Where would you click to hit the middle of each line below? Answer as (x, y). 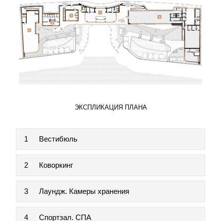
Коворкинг (56, 165)
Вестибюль (58, 139)
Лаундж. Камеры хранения (84, 191)
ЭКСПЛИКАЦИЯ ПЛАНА (110, 107)
